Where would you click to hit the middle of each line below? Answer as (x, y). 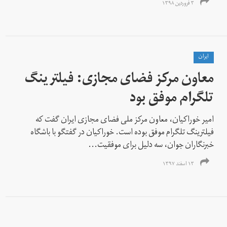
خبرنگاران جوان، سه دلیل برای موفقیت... (151, 146)
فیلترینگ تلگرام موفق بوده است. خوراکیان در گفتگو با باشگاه (122, 133)
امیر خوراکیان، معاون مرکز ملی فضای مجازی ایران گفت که (125, 120)
